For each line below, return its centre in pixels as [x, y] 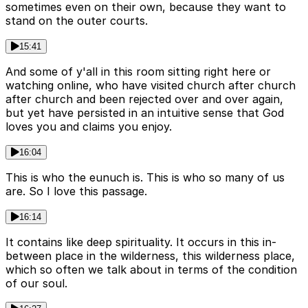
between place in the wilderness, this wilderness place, [150, 255]
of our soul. [36, 283]
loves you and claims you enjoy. [89, 126]
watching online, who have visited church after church [151, 85]
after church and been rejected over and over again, [144, 99]
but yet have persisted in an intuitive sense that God [145, 112]
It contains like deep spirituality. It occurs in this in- [141, 242]
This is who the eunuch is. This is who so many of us [145, 177]
